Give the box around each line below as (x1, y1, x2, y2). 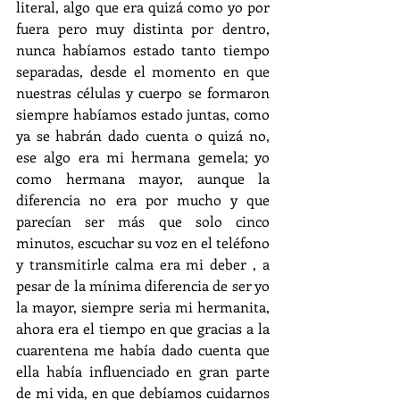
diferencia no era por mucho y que (16, 190, 270, 210)
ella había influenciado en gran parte (16, 362, 270, 381)
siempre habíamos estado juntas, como (16, 104, 270, 124)
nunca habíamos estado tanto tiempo (16, 40, 270, 60)
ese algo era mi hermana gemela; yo (16, 147, 270, 167)
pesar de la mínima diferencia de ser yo (16, 276, 270, 296)
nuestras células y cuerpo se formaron (16, 83, 270, 103)
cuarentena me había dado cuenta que (16, 340, 270, 360)
